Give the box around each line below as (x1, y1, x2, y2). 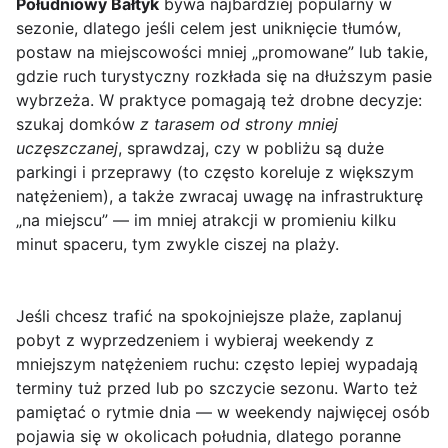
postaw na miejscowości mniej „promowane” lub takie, (16, 42, 428, 63)
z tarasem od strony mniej (140, 114, 338, 135)
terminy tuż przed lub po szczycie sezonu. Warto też (16, 378, 418, 399)
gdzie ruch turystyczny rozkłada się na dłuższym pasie (16, 66, 432, 87)
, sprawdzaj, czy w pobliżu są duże (118, 138, 384, 159)
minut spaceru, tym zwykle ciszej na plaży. (16, 234, 339, 255)
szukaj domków (16, 114, 140, 135)
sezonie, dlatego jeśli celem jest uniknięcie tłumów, (16, 18, 401, 39)
